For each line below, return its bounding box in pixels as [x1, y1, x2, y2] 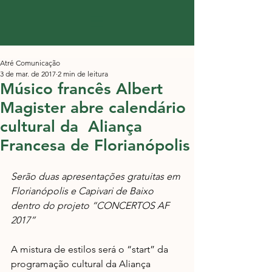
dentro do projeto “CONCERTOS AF [11, 200, 172, 211]
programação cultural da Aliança [11, 258, 153, 270]
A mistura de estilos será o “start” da [11, 243, 171, 255]
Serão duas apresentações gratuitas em [11, 171, 183, 182]
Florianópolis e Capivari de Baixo [11, 185, 156, 197]
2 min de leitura [58, 69, 108, 78]
